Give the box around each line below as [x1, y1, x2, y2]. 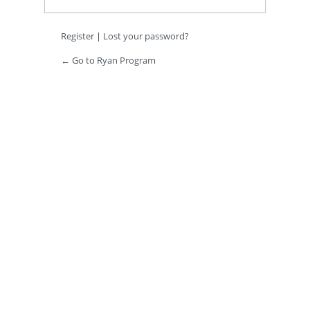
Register [61, 30, 94, 43]
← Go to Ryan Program [61, 54, 156, 67]
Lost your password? [103, 30, 189, 43]
